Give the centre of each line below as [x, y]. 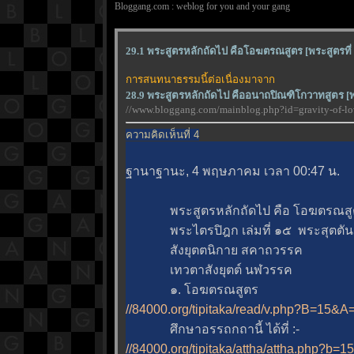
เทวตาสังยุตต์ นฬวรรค [209, 270]
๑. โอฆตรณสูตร [192, 290]
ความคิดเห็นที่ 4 [162, 135]
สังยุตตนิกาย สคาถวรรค [214, 250]
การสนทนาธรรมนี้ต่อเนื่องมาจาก [200, 79]
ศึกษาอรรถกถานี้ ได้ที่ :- [213, 330]
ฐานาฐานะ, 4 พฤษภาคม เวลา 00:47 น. [233, 171]
